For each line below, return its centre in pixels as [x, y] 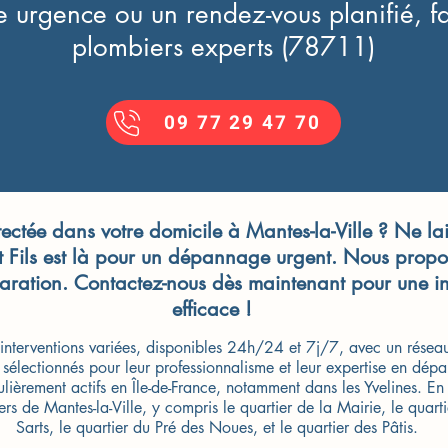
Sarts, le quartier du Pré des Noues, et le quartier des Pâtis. [216, 427]
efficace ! [212, 309]
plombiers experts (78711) [223, 47]
